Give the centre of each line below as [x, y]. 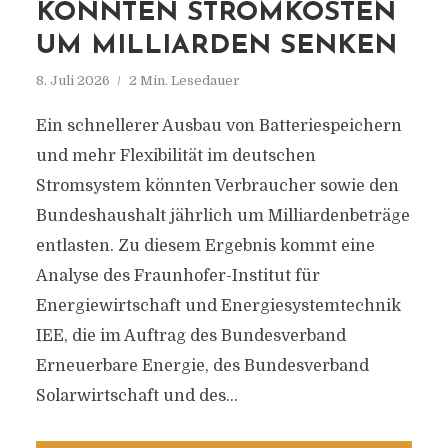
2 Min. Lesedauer [184, 80]
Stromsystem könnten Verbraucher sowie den [217, 186]
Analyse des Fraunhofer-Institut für [177, 276]
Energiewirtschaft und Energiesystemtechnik [218, 306]
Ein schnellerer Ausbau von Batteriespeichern [218, 126]
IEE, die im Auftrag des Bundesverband [190, 336]
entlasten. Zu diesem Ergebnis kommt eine [205, 246]
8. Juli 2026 [72, 80]
